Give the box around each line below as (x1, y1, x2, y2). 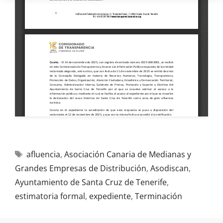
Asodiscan (150, 163, 189, 174)
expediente (89, 191, 131, 202)
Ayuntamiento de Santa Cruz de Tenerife (15, 177, 167, 188)
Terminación (135, 191, 182, 202)
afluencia (26, 149, 60, 160)
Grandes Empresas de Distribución (15, 163, 146, 174)
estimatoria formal (15, 191, 85, 202)
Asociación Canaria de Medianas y (64, 149, 191, 160)
